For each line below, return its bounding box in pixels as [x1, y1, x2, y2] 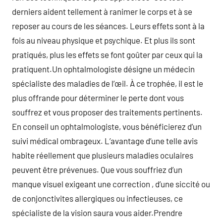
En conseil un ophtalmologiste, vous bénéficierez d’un [12, 121, 202, 131]
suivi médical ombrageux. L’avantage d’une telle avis [12, 136, 198, 146]
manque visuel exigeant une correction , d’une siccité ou [12, 179, 210, 189]
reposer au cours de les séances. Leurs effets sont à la [12, 21, 205, 31]
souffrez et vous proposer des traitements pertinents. [12, 107, 203, 117]
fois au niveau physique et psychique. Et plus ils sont [12, 35, 195, 45]
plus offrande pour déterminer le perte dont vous [12, 93, 184, 103]
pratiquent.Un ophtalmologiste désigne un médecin [12, 64, 195, 74]
